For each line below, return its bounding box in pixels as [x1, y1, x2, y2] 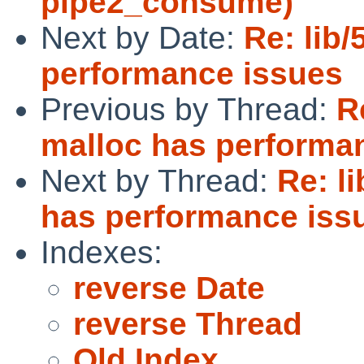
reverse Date [73, 270, 265, 305]
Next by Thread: [41, 162, 277, 198]
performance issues [41, 55, 343, 91]
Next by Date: [41, 19, 244, 55]
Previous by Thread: [41, 91, 336, 127]
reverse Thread [73, 305, 302, 341]
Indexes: [41, 234, 162, 270]
